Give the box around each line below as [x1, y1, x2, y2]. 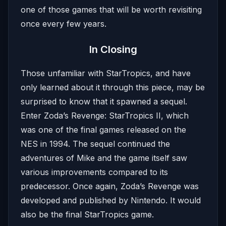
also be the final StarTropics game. [21, 209, 154, 219]
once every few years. [21, 19, 106, 29]
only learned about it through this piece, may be [21, 82, 205, 92]
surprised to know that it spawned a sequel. [21, 96, 187, 106]
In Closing [89, 43, 137, 55]
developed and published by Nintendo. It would [21, 195, 201, 205]
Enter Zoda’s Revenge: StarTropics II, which [21, 110, 189, 121]
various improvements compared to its [21, 167, 168, 177]
